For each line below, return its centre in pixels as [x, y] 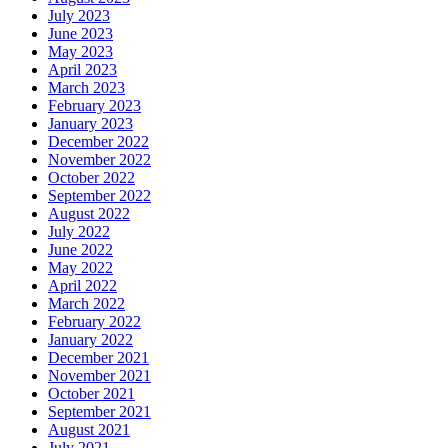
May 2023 [80, 52]
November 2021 [99, 376]
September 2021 [99, 412]
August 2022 [89, 214]
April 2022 [82, 286]
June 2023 [80, 34]
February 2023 [94, 106]
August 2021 [89, 430]
